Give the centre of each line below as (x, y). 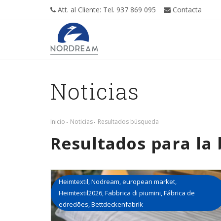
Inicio (58, 122)
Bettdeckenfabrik (117, 204)
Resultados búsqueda (128, 122)
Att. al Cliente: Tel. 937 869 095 (106, 10)
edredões (74, 204)
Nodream (105, 182)
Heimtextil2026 (80, 193)
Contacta (186, 10)
